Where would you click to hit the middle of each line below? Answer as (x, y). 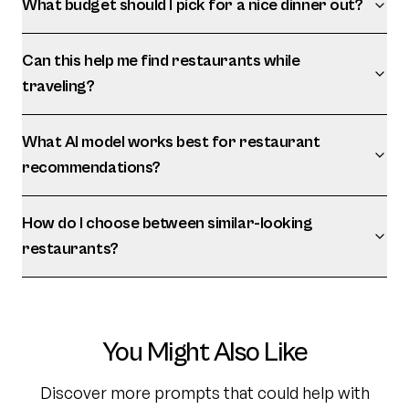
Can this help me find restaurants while (161, 61)
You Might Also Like (204, 352)
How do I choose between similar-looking (168, 223)
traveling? (58, 86)
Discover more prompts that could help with (204, 393)
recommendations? (91, 168)
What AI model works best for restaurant (171, 142)
